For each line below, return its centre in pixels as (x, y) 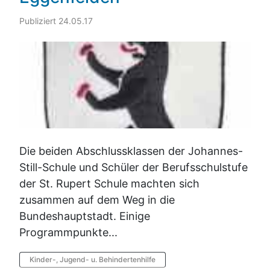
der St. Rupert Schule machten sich (109, 184)
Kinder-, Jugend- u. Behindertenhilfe (93, 260)
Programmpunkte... (68, 233)
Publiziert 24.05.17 (56, 21)
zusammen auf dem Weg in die (97, 200)
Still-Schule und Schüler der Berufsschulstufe (133, 168)
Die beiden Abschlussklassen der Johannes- (131, 151)
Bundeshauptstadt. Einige (85, 216)
